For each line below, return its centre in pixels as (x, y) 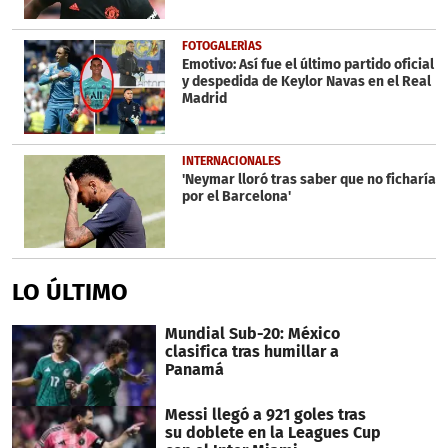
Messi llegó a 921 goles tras (265, 415)
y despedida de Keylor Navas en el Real (306, 81)
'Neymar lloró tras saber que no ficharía (308, 179)
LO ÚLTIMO (70, 292)
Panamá (194, 370)
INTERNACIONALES (231, 160)
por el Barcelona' (236, 196)
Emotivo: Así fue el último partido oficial (307, 64)
